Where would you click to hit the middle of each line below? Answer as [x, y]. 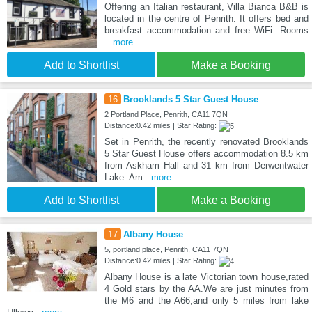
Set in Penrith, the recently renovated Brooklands [206, 141]
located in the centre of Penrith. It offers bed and [206, 18]
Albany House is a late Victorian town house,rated [206, 276]
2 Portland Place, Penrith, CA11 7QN [166, 114]
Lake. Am [123, 177]
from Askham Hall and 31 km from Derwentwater [206, 165]
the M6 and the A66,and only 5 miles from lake [206, 300]
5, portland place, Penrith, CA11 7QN [166, 249]
